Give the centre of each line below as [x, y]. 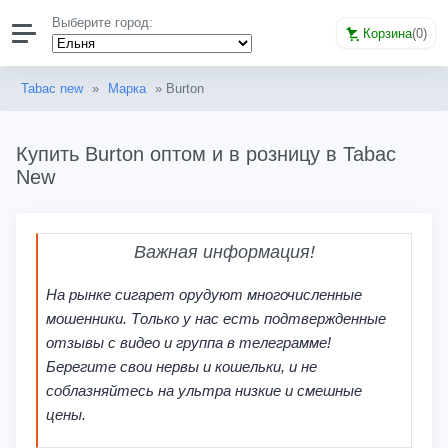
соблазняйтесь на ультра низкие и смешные [203, 390]
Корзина [387, 33]
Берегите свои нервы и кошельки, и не [181, 366]
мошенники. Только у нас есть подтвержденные [215, 318]
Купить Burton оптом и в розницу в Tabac [206, 154]
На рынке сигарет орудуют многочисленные [203, 294]
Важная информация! [224, 251]
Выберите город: [103, 22]
